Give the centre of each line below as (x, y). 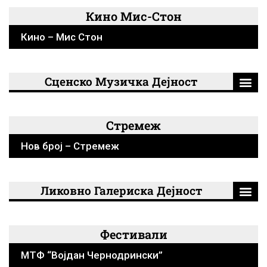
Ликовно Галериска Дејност (121, 190)
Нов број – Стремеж (70, 146)
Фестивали (133, 234)
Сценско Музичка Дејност (121, 81)
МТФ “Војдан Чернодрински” (92, 255)
